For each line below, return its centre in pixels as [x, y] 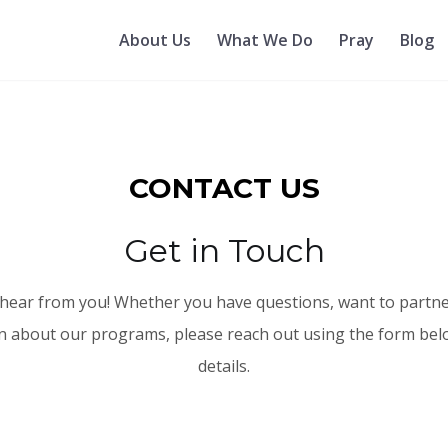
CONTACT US [224, 188]
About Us [155, 40]
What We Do [265, 40]
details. [224, 366]
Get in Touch [224, 250]
